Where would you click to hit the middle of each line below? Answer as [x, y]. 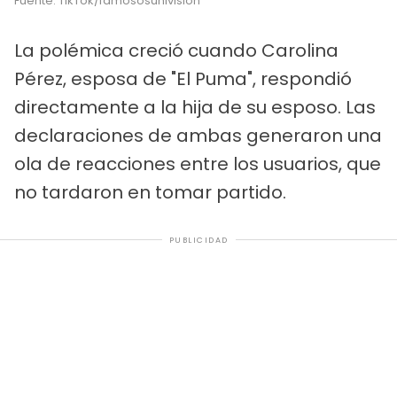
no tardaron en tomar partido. [150, 192]
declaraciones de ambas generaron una [198, 135]
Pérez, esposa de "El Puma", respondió [183, 78]
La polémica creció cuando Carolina [176, 50]
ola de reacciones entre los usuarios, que [198, 163]
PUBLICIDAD [198, 240]
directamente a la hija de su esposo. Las [195, 107]
